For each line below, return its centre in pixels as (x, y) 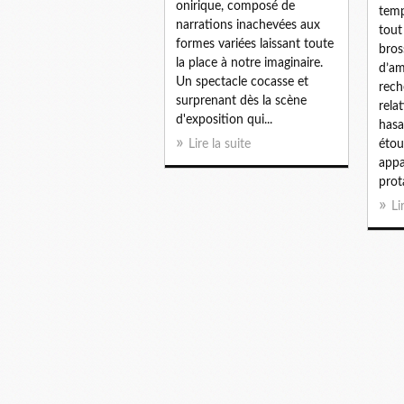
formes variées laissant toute (255, 44)
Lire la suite (220, 144)
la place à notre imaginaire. (249, 63)
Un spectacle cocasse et (242, 82)
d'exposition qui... (224, 119)
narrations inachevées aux (248, 25)
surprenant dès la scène (241, 101)
